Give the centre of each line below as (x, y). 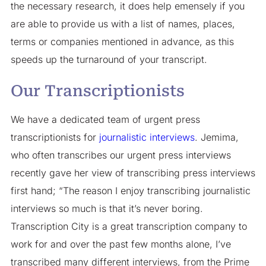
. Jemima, (216, 137)
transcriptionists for (53, 137)
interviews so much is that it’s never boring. (107, 209)
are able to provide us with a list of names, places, (123, 23)
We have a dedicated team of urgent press (105, 120)
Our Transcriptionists (97, 91)
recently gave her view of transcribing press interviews (133, 173)
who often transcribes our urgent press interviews (121, 155)
